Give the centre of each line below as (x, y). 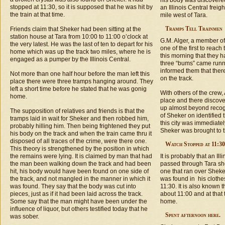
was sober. (25, 216)
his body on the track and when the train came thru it (81, 134)
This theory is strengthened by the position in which (80, 149)
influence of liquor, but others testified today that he (79, 209)
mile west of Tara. (184, 15)
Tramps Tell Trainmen (194, 29)
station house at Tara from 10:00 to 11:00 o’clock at (79, 37)
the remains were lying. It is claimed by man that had (81, 156)
